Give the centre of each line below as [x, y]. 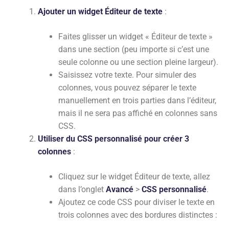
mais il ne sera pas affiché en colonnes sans [138, 113]
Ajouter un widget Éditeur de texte [100, 12]
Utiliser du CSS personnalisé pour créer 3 [113, 139]
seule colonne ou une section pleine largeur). [138, 62]
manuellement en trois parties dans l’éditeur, [137, 100]
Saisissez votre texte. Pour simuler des [127, 75]
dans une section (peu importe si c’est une [134, 49]
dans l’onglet [82, 189]
